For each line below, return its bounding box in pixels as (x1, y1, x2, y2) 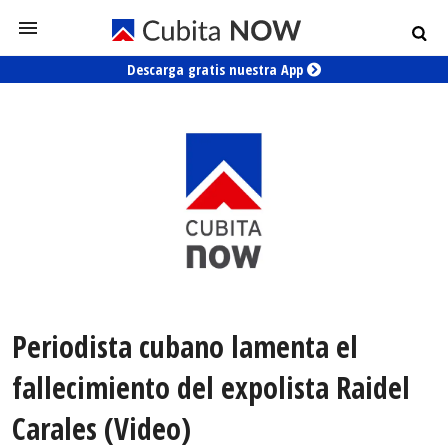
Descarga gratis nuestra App (127, 60, 307, 79)
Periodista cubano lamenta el (12, 326, 358, 368)
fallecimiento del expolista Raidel (12, 367, 410, 409)
